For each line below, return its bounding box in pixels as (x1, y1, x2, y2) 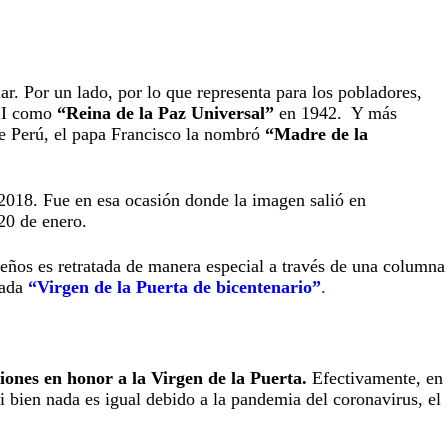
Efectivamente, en (306, 367, 443, 388)
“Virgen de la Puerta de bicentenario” (27, 276, 321, 297)
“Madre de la (264, 123, 368, 144)
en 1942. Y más (273, 102, 397, 123)
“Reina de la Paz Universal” (51, 102, 274, 123)
